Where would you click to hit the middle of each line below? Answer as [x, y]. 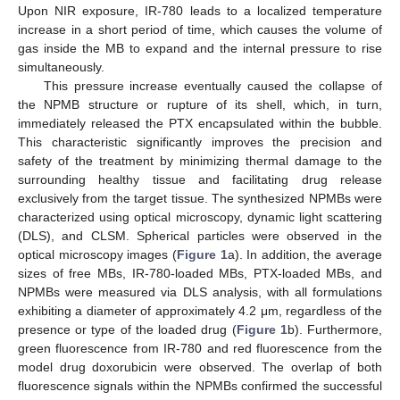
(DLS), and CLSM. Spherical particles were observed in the [200, 236]
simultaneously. [61, 67]
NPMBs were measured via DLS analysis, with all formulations [200, 292]
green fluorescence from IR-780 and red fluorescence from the [200, 349]
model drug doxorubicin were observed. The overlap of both [200, 367]
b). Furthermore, [335, 330]
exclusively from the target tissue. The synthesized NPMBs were [200, 199]
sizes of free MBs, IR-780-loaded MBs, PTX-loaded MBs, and [200, 274]
